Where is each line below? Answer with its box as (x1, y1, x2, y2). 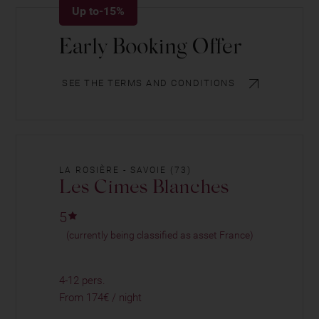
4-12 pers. (59, 274, 106, 288)
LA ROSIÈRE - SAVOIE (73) (59, 165, 192, 176)
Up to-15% (72, 4, 125, 19)
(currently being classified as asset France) (66, 229, 254, 241)
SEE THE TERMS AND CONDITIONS (62, 78, 236, 89)
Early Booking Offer (59, 38, 243, 60)
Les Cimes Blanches (59, 179, 229, 199)
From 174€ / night (59, 291, 142, 305)
